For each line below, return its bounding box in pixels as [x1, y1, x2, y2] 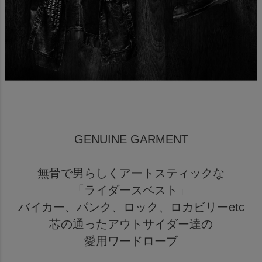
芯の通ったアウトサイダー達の [49, 218, 213, 231]
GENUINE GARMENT [74, 133, 188, 146]
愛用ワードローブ [84, 235, 178, 248]
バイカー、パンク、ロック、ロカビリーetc [18, 201, 244, 214]
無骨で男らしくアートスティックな [37, 167, 225, 180]
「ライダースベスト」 [73, 184, 189, 197]
